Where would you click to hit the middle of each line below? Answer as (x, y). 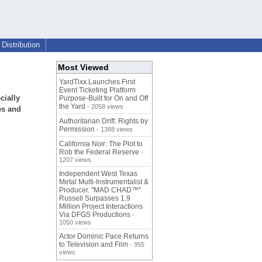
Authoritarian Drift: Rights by (104, 121)
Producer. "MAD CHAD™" (100, 190)
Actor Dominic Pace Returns (104, 237)
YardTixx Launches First (97, 82)
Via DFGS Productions (95, 215)
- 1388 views (114, 130)
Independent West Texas (98, 174)
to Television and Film (94, 245)
